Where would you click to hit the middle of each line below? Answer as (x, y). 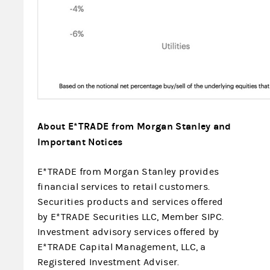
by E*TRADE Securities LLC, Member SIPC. (131, 217)
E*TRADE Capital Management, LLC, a (122, 247)
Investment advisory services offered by (128, 232)
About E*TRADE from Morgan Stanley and (134, 126)
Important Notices (80, 142)
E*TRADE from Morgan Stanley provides (128, 172)
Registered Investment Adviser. (108, 262)
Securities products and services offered (130, 202)
